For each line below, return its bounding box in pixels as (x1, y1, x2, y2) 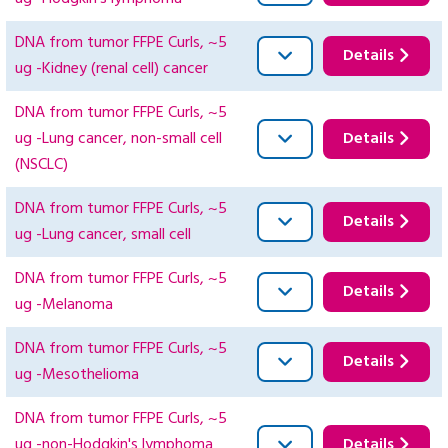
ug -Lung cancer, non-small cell (15, 126, 222, 153)
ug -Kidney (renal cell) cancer (15, 56, 208, 83)
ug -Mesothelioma (15, 362, 139, 389)
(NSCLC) (15, 152, 68, 179)
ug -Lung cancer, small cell (15, 222, 191, 249)
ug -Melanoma (15, 292, 113, 319)
